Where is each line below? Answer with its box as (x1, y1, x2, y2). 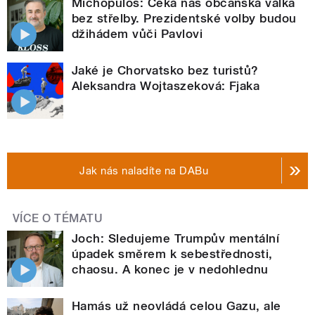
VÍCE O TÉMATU (13, 211, 103, 225)
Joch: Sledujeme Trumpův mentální (72, 231, 280, 245)
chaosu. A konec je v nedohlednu (72, 262, 269, 276)
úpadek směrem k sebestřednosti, (72, 246, 273, 261)
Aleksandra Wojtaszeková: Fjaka (72, 78, 260, 93)
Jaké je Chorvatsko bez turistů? (72, 63, 259, 77)
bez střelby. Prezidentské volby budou (72, 11, 297, 25)
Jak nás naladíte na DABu (79, 164, 209, 177)
